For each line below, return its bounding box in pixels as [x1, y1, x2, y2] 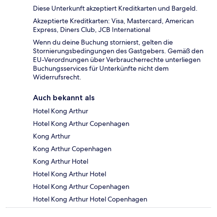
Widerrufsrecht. [33, 72, 81, 81]
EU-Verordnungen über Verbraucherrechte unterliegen [33, 55, 201, 64]
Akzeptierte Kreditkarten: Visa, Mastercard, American [33, 16, 194, 25]
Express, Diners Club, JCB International [33, 25, 150, 34]
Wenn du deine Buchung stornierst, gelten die [33, 37, 173, 46]
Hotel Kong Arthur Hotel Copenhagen [33, 194, 147, 203]
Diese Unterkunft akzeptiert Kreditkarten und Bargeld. [33, 3, 198, 13]
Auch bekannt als [33, 93, 94, 102]
